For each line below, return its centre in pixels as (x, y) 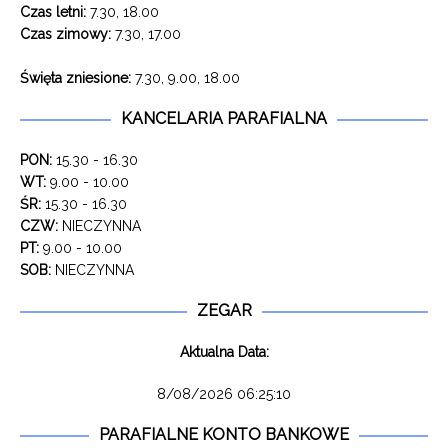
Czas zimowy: (65, 34)
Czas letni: (53, 12)
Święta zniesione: (75, 78)
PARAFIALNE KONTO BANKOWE (224, 435)
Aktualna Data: (224, 352)
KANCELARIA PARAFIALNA (224, 119)
